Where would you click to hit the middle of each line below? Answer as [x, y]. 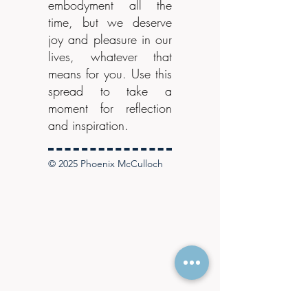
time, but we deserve [110, 22]
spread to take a [110, 91]
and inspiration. [90, 125]
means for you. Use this [110, 74]
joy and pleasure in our [110, 39]
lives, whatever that [110, 56]
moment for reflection [110, 108]
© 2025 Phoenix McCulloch [106, 164]
